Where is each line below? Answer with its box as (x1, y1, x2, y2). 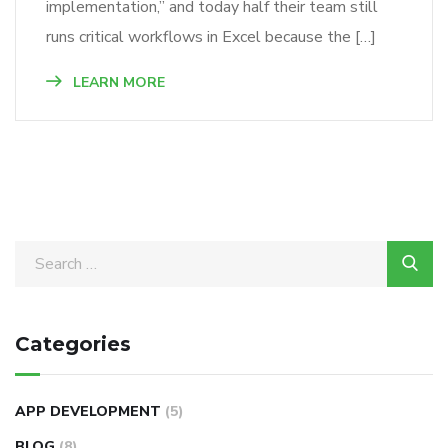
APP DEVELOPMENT (15, 401, 161, 421)
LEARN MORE (69, 72, 165, 92)
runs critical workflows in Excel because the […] (46, 25, 376, 48)
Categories (15, 331, 131, 356)
